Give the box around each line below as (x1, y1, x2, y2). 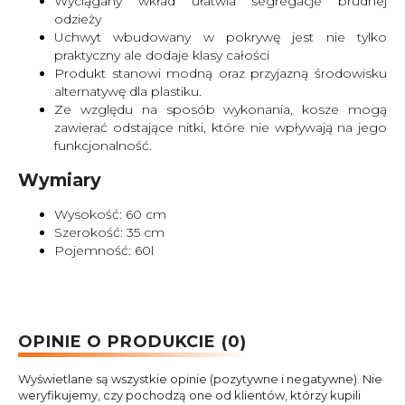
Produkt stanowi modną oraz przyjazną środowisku (54, 64, 387, 81)
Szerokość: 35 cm (54, 224, 165, 241)
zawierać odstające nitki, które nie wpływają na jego (54, 118, 387, 136)
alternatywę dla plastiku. (54, 82, 202, 99)
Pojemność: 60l (54, 242, 154, 259)
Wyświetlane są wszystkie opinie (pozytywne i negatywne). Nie (18, 372, 382, 387)
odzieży (54, 10, 101, 27)
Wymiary (18, 169, 101, 192)
